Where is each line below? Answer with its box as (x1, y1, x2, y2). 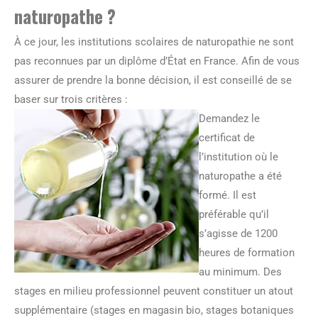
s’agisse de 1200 (199, 226, 278, 240)
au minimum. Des (199, 265, 282, 278)
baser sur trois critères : (14, 92, 128, 106)
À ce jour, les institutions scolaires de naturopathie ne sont (14, 35, 294, 48)
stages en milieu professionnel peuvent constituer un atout (14, 284, 293, 297)
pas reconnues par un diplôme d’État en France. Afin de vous (14, 54, 300, 67)
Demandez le (199, 111, 260, 125)
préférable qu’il (199, 207, 269, 221)
